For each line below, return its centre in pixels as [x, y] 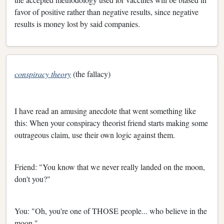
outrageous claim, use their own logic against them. [95, 134]
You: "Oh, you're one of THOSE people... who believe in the [111, 210]
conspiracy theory [43, 73]
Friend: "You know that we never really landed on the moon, [110, 166]
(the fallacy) [92, 73]
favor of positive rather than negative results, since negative [106, 11]
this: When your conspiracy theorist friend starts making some [111, 122]
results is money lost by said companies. [78, 23]
